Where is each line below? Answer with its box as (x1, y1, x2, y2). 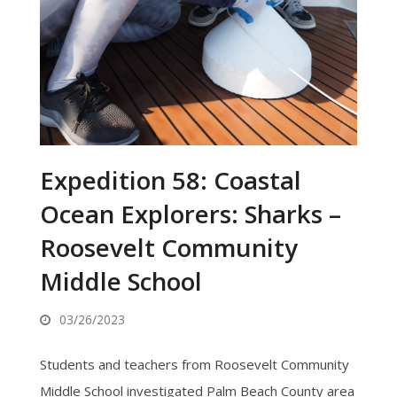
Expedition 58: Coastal (39, 163, 301, 198)
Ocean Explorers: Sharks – (39, 197, 341, 231)
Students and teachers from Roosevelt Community (39, 355, 349, 374)
